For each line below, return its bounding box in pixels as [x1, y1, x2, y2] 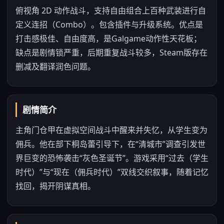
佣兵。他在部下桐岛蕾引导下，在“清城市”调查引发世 [15, 138, 205, 149]
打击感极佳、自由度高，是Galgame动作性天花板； [15, 33, 201, 44]
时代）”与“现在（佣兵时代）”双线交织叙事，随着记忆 [15, 166, 208, 177]
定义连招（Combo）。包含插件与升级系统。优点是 [15, 19, 203, 30]
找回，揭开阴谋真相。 [15, 180, 95, 191]
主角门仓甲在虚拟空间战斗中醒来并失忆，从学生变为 [15, 124, 207, 135]
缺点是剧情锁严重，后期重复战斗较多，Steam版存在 [15, 47, 207, 58]
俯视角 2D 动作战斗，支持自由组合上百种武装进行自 [15, 5, 206, 16]
